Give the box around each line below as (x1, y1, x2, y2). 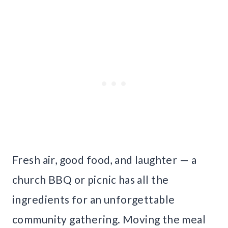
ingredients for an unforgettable (12, 192, 175, 206)
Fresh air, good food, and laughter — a (12, 153, 196, 166)
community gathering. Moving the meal (12, 212, 206, 225)
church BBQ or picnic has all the (12, 173, 169, 186)
